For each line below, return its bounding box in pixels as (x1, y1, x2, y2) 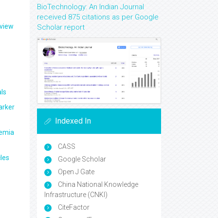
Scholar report (37, 23, 85, 32)
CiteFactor (56, 203, 90, 212)
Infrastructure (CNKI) (44, 191, 108, 199)
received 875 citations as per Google (37, 13, 159, 21)
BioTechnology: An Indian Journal (37, 2, 144, 11)
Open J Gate (56, 168, 94, 176)
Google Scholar (56, 155, 106, 163)
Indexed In (55, 116, 91, 126)
